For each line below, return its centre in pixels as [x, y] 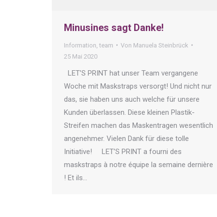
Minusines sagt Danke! [114, 27]
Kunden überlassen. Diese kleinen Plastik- [129, 112]
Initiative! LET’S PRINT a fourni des [123, 151]
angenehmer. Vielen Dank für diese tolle [126, 138]
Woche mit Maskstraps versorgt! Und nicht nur [138, 86]
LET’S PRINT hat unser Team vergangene [131, 73]
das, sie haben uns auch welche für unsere [132, 99]
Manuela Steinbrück [161, 45]
